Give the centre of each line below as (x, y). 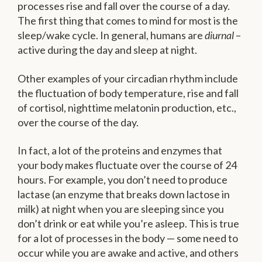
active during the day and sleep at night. (107, 50)
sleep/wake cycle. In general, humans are (111, 35)
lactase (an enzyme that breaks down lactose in (124, 194)
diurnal (219, 35)
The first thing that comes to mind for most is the (128, 21)
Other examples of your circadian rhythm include (128, 78)
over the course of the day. (78, 122)
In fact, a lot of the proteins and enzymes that (120, 151)
